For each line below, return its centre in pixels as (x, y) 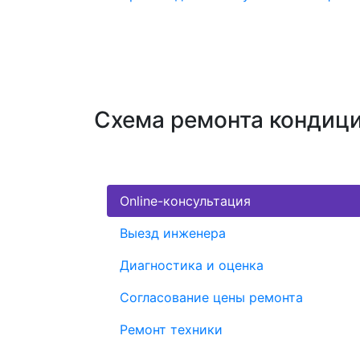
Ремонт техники (171, 329)
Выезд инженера (173, 233)
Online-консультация (185, 200)
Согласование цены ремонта (211, 297)
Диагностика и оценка (192, 265)
